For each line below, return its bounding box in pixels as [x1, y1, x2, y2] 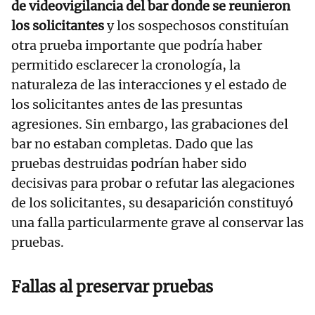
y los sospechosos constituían [107, 17, 289, 34]
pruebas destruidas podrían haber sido [11, 155, 247, 172]
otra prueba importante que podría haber [11, 37, 262, 53]
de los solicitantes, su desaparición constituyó [11, 194, 293, 211]
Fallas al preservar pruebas [11, 276, 213, 297]
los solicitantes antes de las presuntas [11, 96, 243, 112]
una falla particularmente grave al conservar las [11, 214, 304, 231]
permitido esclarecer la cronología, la [11, 56, 240, 73]
